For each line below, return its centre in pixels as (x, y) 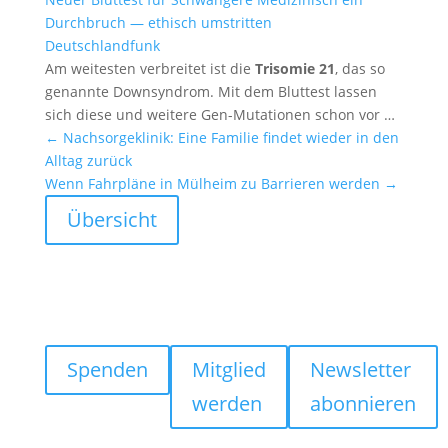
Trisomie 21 (294, 68)
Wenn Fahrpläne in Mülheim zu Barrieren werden (212, 183)
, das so (359, 68)
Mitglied (228, 369)
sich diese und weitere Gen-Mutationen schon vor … (219, 114)
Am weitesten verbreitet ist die (149, 68)
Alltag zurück (88, 160)
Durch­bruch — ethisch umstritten (158, 22)
